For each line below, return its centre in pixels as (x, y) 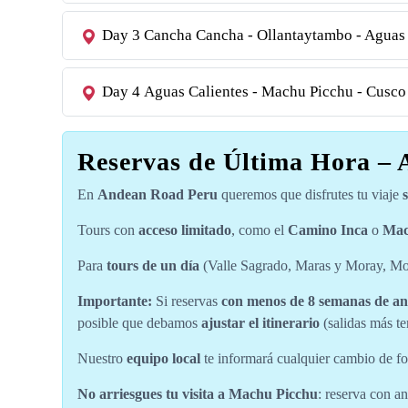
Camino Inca (328, 230)
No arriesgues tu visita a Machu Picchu (198, 394)
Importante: (115, 301)
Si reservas (187, 301)
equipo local (163, 358)
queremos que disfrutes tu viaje (310, 194)
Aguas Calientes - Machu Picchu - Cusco (275, 92)
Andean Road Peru (158, 194)
